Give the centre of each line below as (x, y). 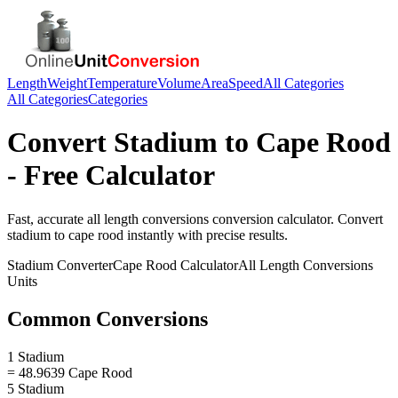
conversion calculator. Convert (296, 219)
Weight (67, 83)
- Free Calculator (111, 175)
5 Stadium (36, 388)
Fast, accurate (47, 219)
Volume (179, 83)
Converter (83, 265)
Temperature (122, 83)
